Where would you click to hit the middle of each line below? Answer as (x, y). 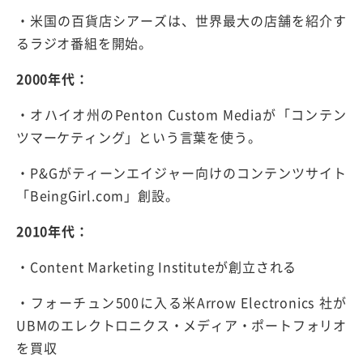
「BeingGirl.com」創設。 (98, 195)
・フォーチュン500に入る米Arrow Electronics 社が (181, 302)
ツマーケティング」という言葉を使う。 (139, 137)
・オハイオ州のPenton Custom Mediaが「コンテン (181, 114)
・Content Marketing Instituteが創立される (157, 266)
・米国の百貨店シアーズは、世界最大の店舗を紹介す (181, 20)
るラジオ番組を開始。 (84, 43)
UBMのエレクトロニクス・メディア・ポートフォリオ (181, 325)
